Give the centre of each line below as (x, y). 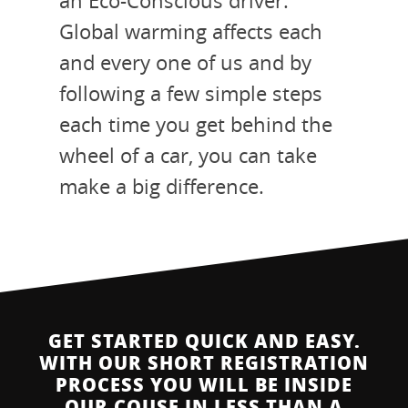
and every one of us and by (185, 62)
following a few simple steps (191, 93)
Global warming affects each (191, 31)
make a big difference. (162, 186)
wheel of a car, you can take (188, 155)
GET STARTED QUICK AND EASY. (204, 340)
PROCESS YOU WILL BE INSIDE (204, 384)
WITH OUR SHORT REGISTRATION (204, 362)
